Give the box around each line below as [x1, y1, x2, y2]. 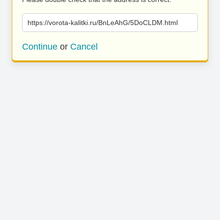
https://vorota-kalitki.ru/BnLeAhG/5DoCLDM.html [27, 19, 178, 27]
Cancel [70, 42, 98, 52]
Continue [22, 42, 57, 52]
